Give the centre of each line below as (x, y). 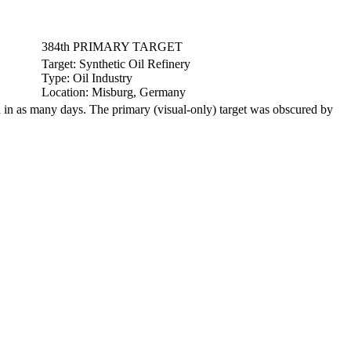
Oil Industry (103, 78)
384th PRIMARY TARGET (112, 47)
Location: (67, 92)
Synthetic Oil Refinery (135, 64)
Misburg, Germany (139, 92)
